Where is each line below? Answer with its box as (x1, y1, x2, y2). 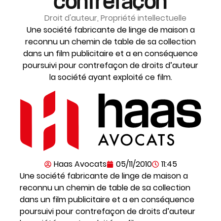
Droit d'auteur (44, 12, 97, 24)
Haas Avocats (53, 158, 107, 170)
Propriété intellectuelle (100, 12, 186, 24)
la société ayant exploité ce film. (49, 71, 172, 83)
